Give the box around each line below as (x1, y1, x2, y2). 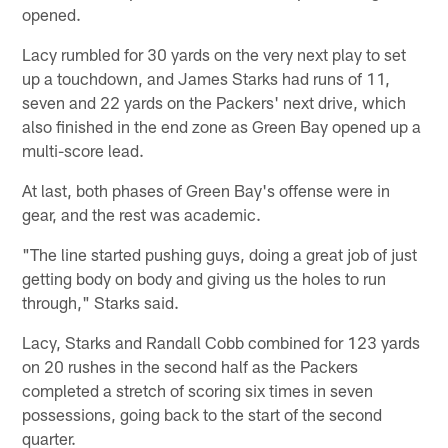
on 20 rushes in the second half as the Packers (22, 356, 359, 377)
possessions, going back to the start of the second (22, 404, 383, 425)
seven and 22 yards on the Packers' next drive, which (22, 92, 407, 113)
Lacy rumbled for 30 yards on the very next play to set (22, 44, 407, 65)
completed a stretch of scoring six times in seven (22, 380, 374, 401)
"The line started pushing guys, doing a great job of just (22, 244, 418, 265)
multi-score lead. (22, 140, 145, 161)
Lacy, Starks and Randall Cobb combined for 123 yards (22, 332, 421, 353)
